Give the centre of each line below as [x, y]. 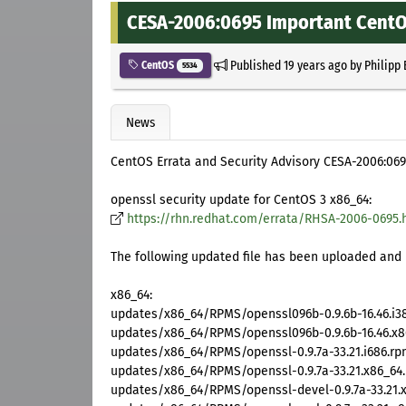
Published [255, 65]
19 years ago [315, 65]
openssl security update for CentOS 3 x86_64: [241, 200]
